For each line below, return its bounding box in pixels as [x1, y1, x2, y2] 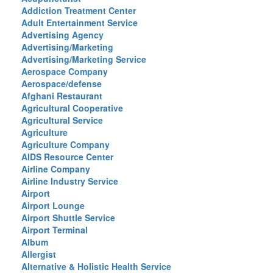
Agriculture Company [21, 138, 110, 151]
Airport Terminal [21, 224, 88, 236]
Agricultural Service [21, 114, 103, 126]
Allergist [21, 248, 56, 260]
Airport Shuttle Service [21, 211, 115, 224]
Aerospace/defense [21, 77, 102, 90]
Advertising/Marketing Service [21, 53, 146, 65]
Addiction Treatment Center [21, 4, 136, 16]
